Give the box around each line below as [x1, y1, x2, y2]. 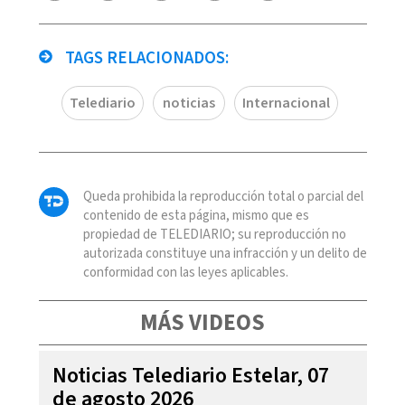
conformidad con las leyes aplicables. [82, 262, 288, 282]
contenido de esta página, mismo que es [82, 205, 309, 225]
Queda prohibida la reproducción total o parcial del [82, 186, 363, 206]
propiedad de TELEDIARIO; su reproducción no [82, 224, 346, 244]
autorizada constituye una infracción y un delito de [82, 243, 367, 263]
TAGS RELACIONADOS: [61, 45, 229, 71]
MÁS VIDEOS [140, 306, 265, 339]
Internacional [241, 92, 330, 113]
